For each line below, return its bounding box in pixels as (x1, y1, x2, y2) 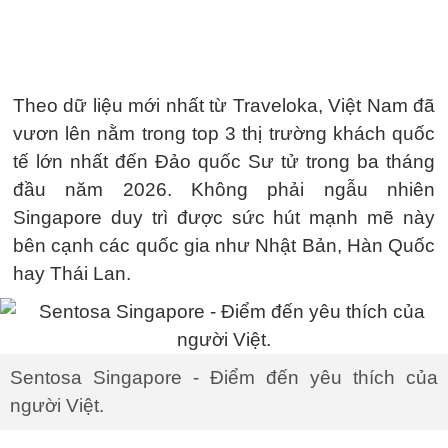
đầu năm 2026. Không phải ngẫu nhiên (13, 179, 435, 200)
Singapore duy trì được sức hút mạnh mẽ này (13, 207, 435, 228)
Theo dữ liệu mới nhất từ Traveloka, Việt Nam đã (13, 95, 435, 116)
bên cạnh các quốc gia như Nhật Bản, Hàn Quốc (13, 235, 435, 256)
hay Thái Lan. (13, 263, 131, 284)
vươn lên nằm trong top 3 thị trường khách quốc (13, 123, 435, 144)
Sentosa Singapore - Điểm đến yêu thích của (10, 367, 438, 388)
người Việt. (10, 395, 104, 416)
